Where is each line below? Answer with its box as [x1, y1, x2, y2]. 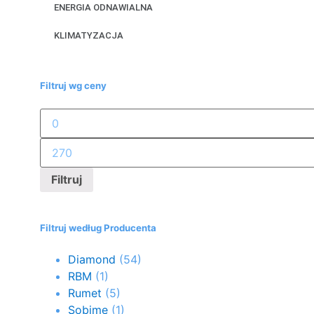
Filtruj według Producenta [40, 222, 156, 234]
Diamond [68, 252, 116, 266]
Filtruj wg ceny [40, 80, 107, 92]
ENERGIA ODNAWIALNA [54, 2, 153, 13]
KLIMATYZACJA [54, 30, 123, 41]
